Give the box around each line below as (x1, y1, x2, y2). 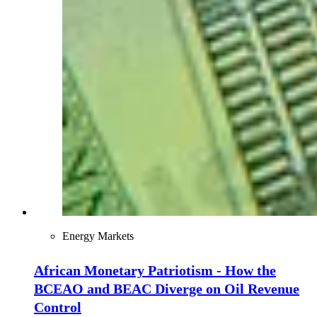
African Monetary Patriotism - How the (34, 263, 276, 279)
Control (34, 299, 81, 316)
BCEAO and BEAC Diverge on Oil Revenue (34, 281, 299, 297)
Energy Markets (62, 229, 134, 242)
